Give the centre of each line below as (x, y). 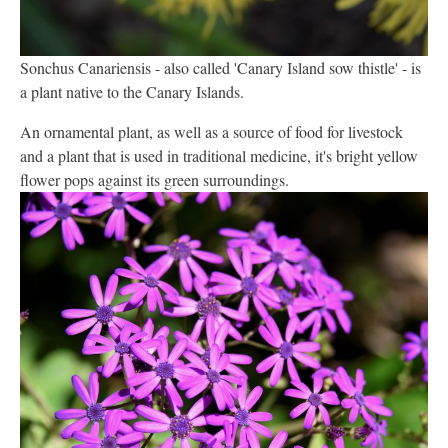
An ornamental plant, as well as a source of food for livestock (211, 132)
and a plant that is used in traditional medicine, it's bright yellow (219, 156)
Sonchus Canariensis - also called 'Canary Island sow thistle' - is (220, 68)
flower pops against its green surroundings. (154, 180)
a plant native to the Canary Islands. (132, 92)
